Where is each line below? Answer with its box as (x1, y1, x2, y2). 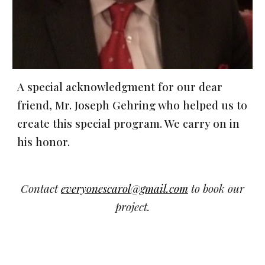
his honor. (17, 134, 73, 150)
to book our (188, 181, 244, 196)
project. (115, 199, 150, 215)
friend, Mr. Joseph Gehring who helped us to (17, 98, 248, 113)
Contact (21, 181, 61, 196)
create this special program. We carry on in (17, 116, 240, 131)
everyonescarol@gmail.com (61, 181, 188, 196)
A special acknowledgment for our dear (17, 79, 223, 95)
